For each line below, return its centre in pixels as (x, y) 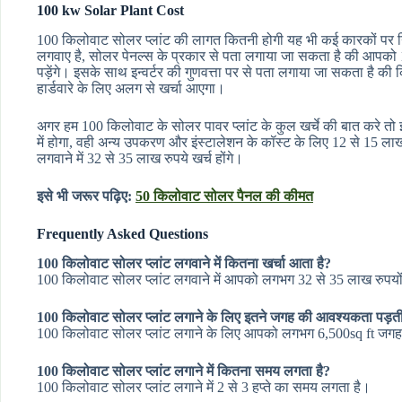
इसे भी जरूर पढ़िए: (86, 197)
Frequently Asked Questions (122, 234)
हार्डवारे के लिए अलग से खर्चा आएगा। (131, 89)
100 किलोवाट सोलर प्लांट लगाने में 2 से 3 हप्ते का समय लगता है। (204, 387)
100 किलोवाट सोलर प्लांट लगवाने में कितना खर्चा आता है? (184, 263)
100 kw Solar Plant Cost (110, 11)
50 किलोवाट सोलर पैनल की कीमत (224, 197)
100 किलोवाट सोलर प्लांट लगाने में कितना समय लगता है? (184, 371)
